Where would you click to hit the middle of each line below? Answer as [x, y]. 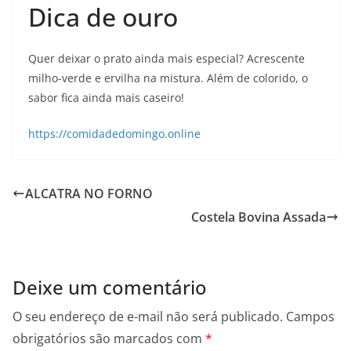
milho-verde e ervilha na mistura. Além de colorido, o [168, 78]
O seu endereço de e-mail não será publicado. [148, 317]
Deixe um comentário [110, 288]
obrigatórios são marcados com [109, 339]
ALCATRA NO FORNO [89, 194]
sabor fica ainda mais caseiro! [106, 98]
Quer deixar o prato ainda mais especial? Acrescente [166, 59]
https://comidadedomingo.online [114, 134]
